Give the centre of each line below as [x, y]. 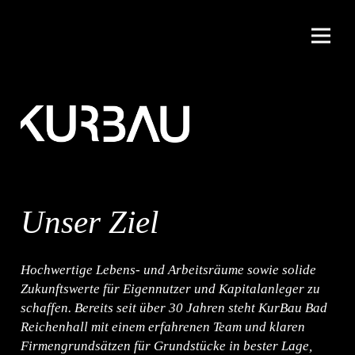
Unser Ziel [89, 223]
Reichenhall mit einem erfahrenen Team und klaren [162, 326]
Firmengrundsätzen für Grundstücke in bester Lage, [166, 345]
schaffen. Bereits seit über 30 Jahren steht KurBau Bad [174, 307]
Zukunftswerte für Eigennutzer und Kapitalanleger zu [170, 288]
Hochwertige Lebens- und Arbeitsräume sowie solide [168, 269]
